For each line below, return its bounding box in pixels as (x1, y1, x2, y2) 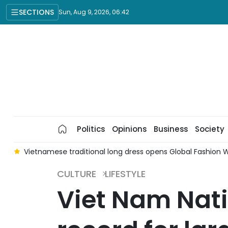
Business (153, 124, 188, 134)
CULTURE (57, 167, 96, 180)
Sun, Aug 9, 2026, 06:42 (59, 8, 129, 16)
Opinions (111, 124, 147, 134)
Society (194, 124, 224, 134)
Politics (76, 124, 105, 134)
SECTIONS (19, 7, 54, 17)
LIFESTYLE (105, 167, 146, 180)
